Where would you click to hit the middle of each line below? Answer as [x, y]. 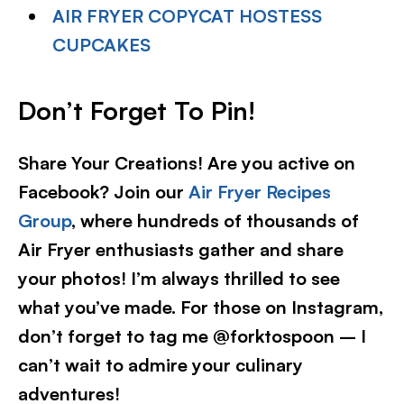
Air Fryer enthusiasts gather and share [181, 249]
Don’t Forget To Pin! [137, 110]
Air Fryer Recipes [260, 192]
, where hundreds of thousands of [215, 220]
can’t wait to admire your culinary [161, 365]
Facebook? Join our [103, 192]
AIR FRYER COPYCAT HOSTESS [188, 16]
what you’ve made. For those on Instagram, [201, 307]
